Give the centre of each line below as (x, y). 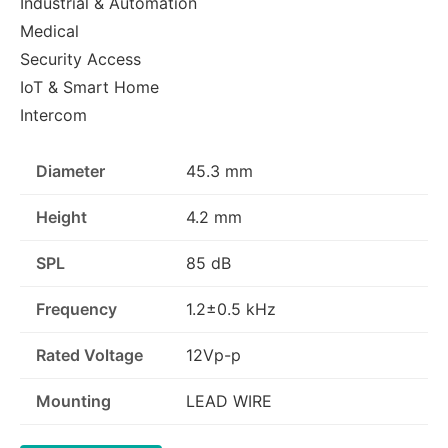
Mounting (73, 401)
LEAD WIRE (229, 401)
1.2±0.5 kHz (231, 309)
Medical (49, 31)
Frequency (76, 309)
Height (61, 217)
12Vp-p (213, 355)
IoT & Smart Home (89, 87)
